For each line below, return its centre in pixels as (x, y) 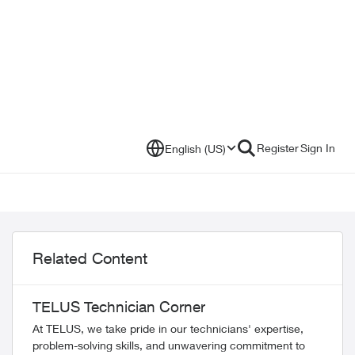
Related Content (90, 258)
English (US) (195, 148)
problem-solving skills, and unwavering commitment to (169, 345)
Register (278, 148)
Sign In (318, 148)
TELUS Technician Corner (119, 307)
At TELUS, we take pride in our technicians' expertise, (168, 328)
